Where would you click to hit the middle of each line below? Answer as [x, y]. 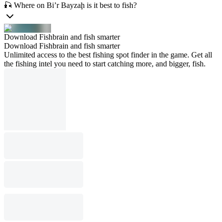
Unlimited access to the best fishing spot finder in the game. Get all [108, 55]
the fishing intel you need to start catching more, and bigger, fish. [105, 64]
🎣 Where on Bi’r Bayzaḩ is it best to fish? [70, 5]
